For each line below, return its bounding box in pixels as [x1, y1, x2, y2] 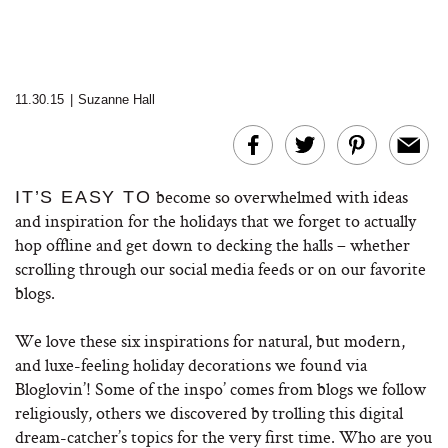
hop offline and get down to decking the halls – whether [15, 233, 410, 256]
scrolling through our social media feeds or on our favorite [15, 257, 426, 280]
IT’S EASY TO [15, 187, 152, 207]
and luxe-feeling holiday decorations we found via [15, 353, 367, 376]
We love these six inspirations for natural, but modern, [15, 329, 405, 352]
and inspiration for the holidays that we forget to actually [15, 209, 416, 232]
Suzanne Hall [78, 92, 155, 107]
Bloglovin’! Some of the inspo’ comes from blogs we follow [15, 377, 426, 400]
